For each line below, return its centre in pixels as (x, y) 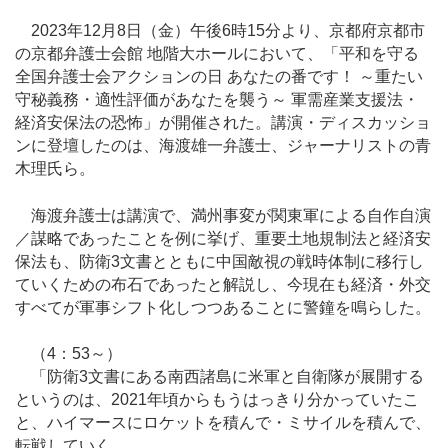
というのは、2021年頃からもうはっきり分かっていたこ (217, 399)
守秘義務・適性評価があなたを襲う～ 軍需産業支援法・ (217, 100)
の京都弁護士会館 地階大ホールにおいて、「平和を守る (217, 54)
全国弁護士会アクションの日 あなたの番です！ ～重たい (219, 77)
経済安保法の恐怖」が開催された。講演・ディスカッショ (223, 123)
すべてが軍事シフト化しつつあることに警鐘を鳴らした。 (223, 307)
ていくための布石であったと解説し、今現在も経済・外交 (223, 284)
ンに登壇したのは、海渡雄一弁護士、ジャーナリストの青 (223, 146)
